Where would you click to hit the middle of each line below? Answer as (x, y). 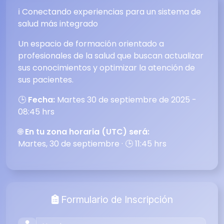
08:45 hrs (36, 112)
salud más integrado (58, 24)
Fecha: (41, 100)
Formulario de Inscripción (115, 199)
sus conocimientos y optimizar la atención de (106, 68)
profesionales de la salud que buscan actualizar (111, 56)
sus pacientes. (46, 80)
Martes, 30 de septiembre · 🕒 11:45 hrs (92, 144)
